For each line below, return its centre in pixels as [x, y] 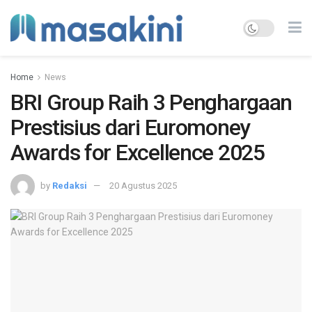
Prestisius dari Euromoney [130, 127]
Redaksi [70, 185]
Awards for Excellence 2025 [138, 153]
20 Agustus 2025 [143, 185]
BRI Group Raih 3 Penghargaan [151, 102]
